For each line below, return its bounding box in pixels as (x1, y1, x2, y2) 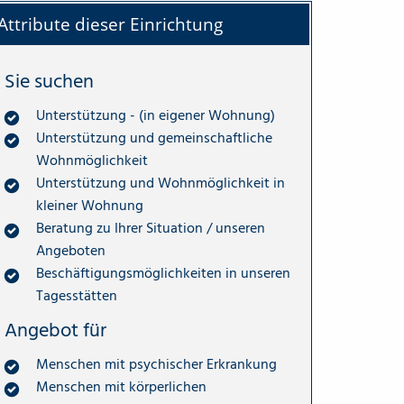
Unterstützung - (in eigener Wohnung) (36, 104, 275, 128)
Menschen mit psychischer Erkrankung (36, 353, 277, 377)
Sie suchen (5, 65, 94, 98)
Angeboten (36, 239, 106, 263)
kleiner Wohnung (36, 194, 143, 218)
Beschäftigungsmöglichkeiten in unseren (36, 262, 290, 286)
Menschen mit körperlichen (36, 375, 207, 399)
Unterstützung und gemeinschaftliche (36, 126, 272, 151)
